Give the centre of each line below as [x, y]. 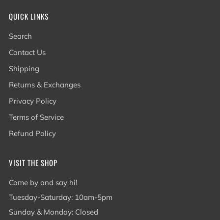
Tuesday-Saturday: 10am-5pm [61, 197]
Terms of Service [36, 117]
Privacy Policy [33, 101]
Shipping [24, 69]
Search [20, 36]
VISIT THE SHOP [33, 163]
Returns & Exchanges [45, 85]
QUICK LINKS [29, 16]
